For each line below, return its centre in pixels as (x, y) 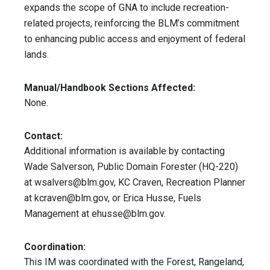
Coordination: (55, 247)
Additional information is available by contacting (124, 151)
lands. (36, 55)
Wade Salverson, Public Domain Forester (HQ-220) (131, 167)
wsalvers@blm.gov (74, 183)
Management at (58, 214)
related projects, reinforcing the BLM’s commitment (132, 24)
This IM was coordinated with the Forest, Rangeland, (134, 262)
